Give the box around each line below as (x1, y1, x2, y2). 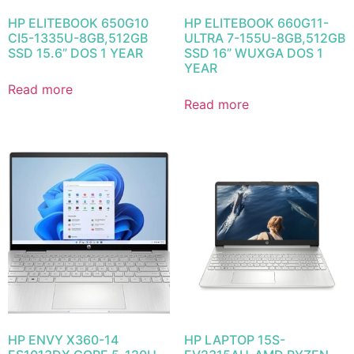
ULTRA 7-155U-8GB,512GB (183, 30, 345, 47)
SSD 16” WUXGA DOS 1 (183, 45, 323, 62)
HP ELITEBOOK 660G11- (183, 15, 329, 32)
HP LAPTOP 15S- (183, 332, 285, 348)
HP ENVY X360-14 (8, 332, 119, 348)
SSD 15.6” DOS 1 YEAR (8, 45, 143, 62)
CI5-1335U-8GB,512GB (8, 30, 148, 47)
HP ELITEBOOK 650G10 (8, 15, 149, 32)
